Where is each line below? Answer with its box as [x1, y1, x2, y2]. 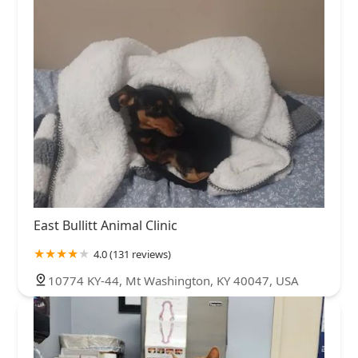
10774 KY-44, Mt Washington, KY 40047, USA [48, 272, 299, 288]
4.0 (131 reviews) [93, 246, 171, 261]
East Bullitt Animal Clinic [34, 216, 177, 234]
